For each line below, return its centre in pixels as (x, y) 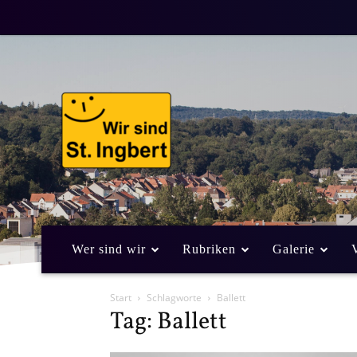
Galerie (294, 249)
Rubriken (209, 249)
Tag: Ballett (169, 322)
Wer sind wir (109, 249)
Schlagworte (174, 297)
